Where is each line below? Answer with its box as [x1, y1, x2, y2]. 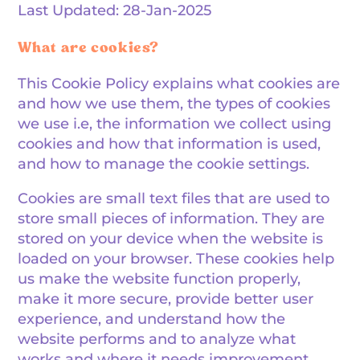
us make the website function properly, [18, 270, 301, 288]
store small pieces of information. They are [18, 210, 325, 227]
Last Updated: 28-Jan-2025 [18, 2, 212, 19]
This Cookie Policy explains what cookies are [18, 75, 341, 92]
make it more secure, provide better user [18, 290, 314, 308]
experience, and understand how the [18, 310, 286, 328]
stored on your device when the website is [18, 230, 324, 247]
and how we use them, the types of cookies [18, 95, 331, 112]
